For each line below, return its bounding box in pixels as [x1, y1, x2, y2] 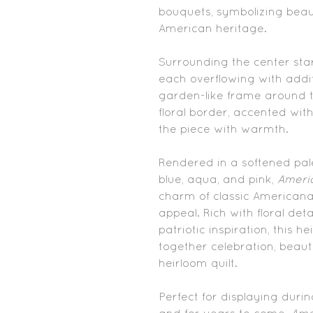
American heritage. [159, 22, 267, 34]
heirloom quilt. [159, 256, 238, 269]
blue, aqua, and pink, [159, 173, 277, 185]
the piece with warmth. [159, 122, 289, 135]
